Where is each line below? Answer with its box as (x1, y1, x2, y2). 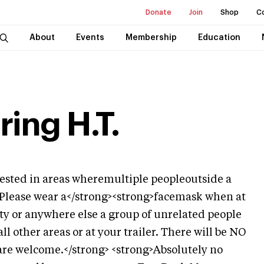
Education (197, 34, 240, 42)
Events (75, 34, 104, 42)
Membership (125, 34, 177, 42)
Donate (146, 9, 171, 16)
